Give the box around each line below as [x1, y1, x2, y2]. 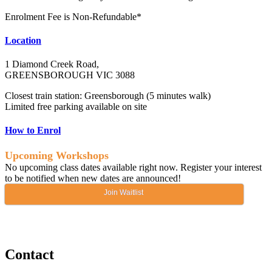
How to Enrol [5, 125, 61, 136]
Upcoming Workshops [5, 149, 109, 161]
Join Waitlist [104, 188, 144, 197]
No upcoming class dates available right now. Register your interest [5, 161, 262, 172]
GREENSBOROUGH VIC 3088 [5, 70, 135, 81]
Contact [5, 246, 54, 263]
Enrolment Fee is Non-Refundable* [5, 11, 141, 22]
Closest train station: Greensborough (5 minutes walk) [5, 90, 211, 101]
